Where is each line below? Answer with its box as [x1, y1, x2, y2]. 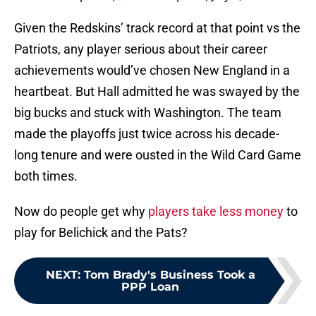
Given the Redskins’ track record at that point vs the [14, 20, 300, 36]
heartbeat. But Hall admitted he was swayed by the [14, 84, 300, 99]
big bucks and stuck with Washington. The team [14, 105, 281, 121]
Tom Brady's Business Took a [83, 268, 255, 282]
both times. [14, 169, 78, 184]
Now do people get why [14, 204, 148, 219]
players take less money [148, 204, 284, 219]
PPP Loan [121, 280, 179, 294]
